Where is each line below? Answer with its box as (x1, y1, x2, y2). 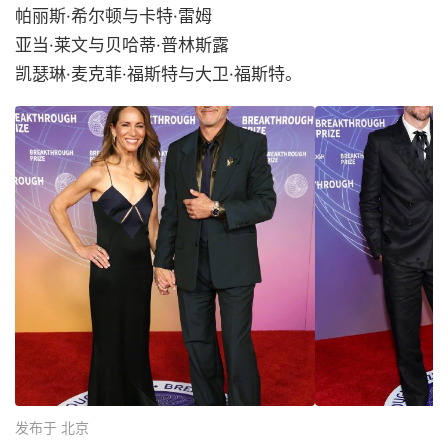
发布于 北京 (15, 419, 89, 436)
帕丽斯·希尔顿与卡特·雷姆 (15, 6, 212, 26)
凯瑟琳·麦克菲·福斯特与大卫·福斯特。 (15, 64, 302, 84)
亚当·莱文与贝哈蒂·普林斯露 (15, 35, 229, 55)
